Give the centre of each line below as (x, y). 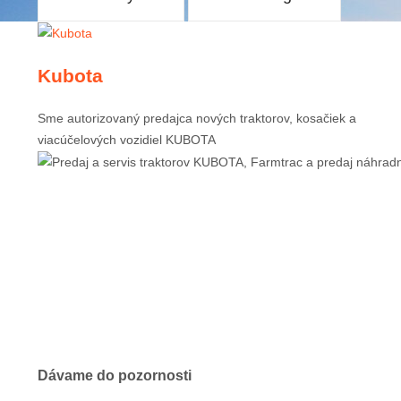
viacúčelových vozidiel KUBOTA (127, 139)
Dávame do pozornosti (115, 375)
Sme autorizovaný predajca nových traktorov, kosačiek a (197, 118)
